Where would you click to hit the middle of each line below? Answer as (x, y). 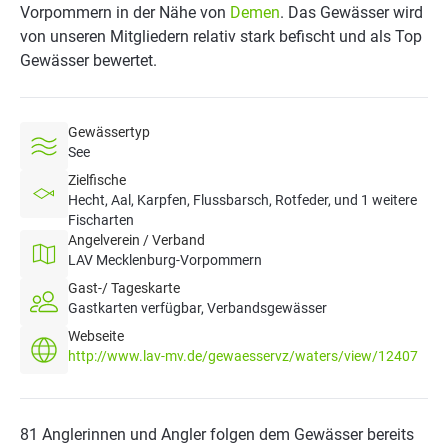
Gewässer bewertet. (88, 60)
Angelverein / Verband (136, 240)
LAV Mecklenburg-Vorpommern (165, 260)
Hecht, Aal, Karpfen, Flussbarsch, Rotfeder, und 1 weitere (242, 200)
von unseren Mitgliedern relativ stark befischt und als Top (221, 36)
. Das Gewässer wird (351, 12)
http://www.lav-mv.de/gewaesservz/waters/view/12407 (243, 356)
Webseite (96, 336)
